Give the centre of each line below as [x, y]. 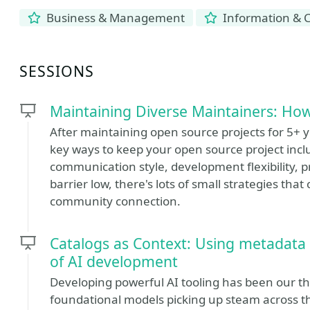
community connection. [115, 201]
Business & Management [115, 18]
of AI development [114, 261]
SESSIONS [57, 71]
